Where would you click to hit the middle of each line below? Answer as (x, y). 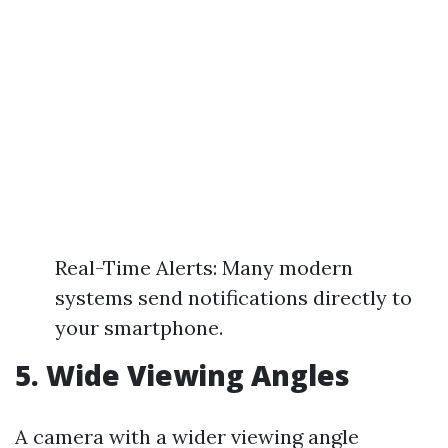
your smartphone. (139, 327)
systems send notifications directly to (233, 297)
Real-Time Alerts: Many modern (204, 267)
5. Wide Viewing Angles (182, 375)
